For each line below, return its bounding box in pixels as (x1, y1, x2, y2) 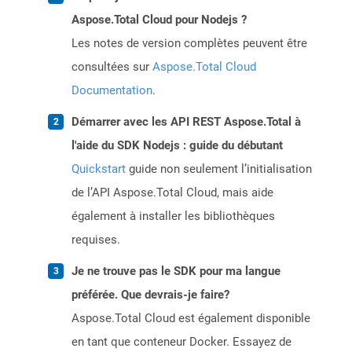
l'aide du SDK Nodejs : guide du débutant (71, 138, 283, 153)
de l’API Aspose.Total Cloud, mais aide (71, 185, 273, 200)
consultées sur (71, 60, 152, 75)
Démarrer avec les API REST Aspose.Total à (71, 115, 301, 130)
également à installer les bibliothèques (71, 209, 275, 224)
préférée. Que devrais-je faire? (71, 288, 229, 302)
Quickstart (71, 162, 126, 177)
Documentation (71, 83, 152, 98)
